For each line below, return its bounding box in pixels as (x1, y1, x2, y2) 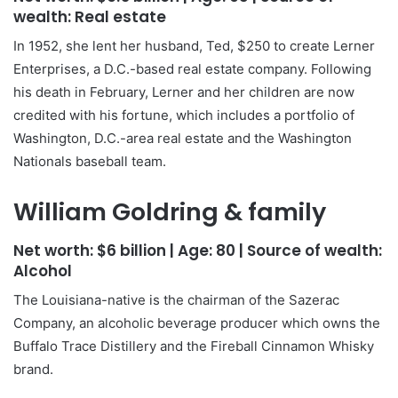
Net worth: (13, 239, 97, 261)
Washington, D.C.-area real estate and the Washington (13, 130, 352, 147)
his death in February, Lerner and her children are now (13, 84, 354, 100)
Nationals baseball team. (13, 153, 166, 170)
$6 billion (97, 239, 170, 261)
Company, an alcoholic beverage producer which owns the (13, 314, 380, 331)
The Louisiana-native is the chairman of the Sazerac (13, 291, 339, 308)
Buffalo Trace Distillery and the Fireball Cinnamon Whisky (13, 338, 374, 354)
